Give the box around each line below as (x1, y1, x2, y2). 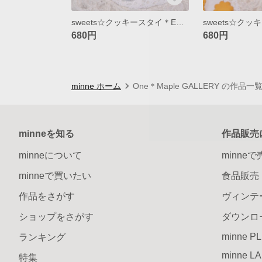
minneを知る (19, 128, 74, 139)
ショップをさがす (19, 211, 94, 222)
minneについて (19, 150, 82, 160)
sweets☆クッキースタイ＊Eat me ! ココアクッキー (176, 17, 184, 27)
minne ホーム (71, 81, 121, 91)
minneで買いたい (19, 170, 91, 181)
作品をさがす (19, 191, 75, 201)
